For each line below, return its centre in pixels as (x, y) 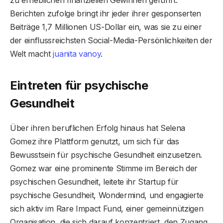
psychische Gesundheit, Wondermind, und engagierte (107, 195)
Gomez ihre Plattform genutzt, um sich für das (95, 141)
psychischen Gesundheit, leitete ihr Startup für (94, 181)
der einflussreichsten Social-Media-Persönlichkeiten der (111, 40)
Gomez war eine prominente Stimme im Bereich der (104, 168)
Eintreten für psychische (79, 85)
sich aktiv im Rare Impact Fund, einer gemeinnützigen (107, 208)
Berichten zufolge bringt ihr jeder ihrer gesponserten (106, 13)
